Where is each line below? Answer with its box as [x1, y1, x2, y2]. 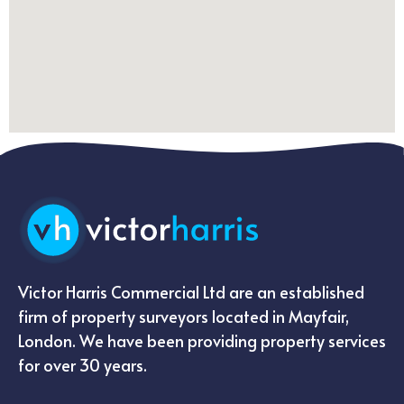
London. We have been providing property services [18, 328, 386, 352]
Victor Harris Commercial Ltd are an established [18, 280, 364, 303]
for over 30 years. [18, 353, 147, 376]
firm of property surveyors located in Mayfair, [18, 304, 349, 327]
